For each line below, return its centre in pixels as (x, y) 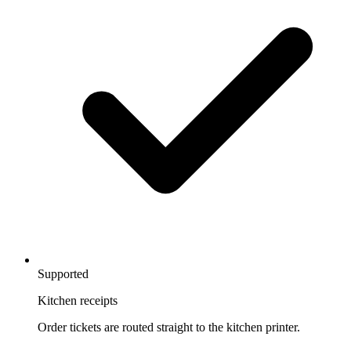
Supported (63, 274)
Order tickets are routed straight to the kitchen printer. (169, 327)
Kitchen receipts (78, 301)
